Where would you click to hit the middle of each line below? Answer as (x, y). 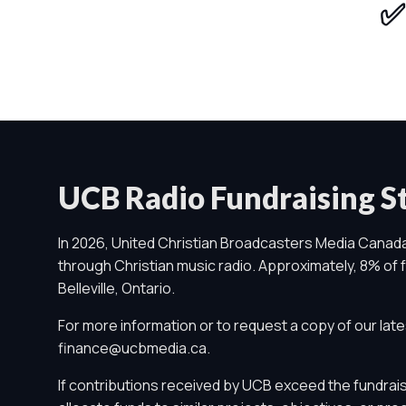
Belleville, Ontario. (116, 288)
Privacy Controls (124, 374)
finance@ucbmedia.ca (132, 348)
